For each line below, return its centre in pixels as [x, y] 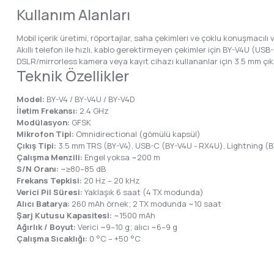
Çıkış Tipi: [36, 146]
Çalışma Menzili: [50, 157]
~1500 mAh [134, 215]
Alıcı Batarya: [43, 204]
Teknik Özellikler [73, 76]
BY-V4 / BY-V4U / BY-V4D [90, 99]
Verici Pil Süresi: [50, 192]
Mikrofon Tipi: [45, 134]
